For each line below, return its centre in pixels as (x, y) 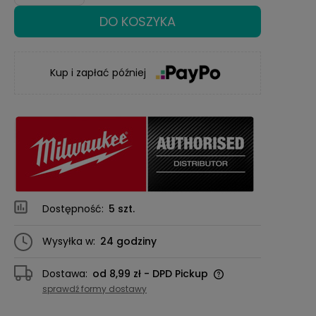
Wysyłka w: (69, 242)
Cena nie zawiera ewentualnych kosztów (123, 286)
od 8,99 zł (117, 274)
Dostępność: (73, 209)
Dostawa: (65, 274)
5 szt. (122, 209)
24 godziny (128, 242)
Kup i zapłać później (100, 73)
